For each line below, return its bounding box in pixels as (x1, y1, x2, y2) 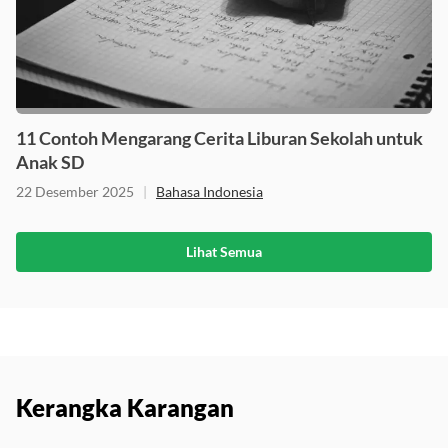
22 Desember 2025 (16, 182, 134, 200)
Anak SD (16, 150, 84, 173)
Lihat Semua (186, 242, 262, 260)
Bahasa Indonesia (156, 182, 263, 200)
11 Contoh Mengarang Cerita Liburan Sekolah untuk (16, 126, 423, 149)
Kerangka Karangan (16, 392, 234, 422)
